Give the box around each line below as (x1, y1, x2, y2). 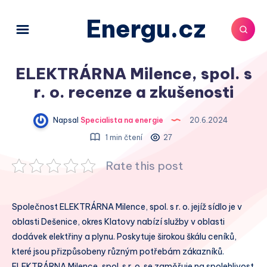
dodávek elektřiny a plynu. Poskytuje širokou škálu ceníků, (12, 231, 237, 242)
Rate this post (105, 159, 184, 173)
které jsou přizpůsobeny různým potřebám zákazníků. (12, 246, 224, 257)
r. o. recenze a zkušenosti (33, 82, 234, 102)
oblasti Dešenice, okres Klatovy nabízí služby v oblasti (12, 216, 225, 227)
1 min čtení (103, 133, 142, 142)
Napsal (53, 115, 79, 125)
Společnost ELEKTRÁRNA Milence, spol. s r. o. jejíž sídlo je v (12, 201, 242, 212)
